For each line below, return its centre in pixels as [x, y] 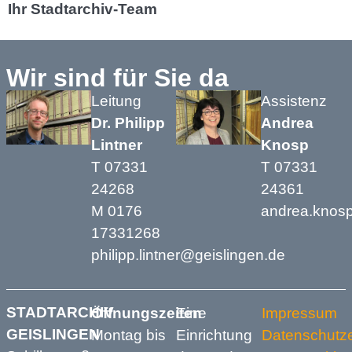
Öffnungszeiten [146, 313]
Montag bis [128, 335]
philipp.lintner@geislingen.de [188, 255]
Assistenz [296, 101]
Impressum [299, 313]
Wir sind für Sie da [117, 77]
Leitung [118, 101]
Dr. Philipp [128, 123]
